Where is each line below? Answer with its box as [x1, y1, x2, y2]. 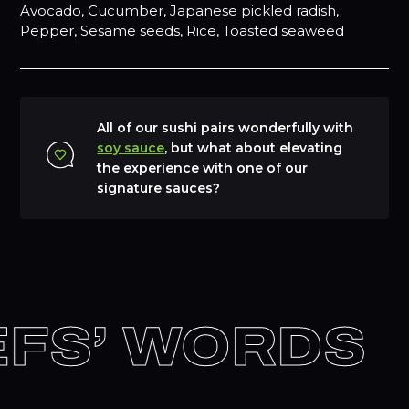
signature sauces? [97, 179, 221, 196]
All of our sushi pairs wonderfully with [97, 119, 354, 136]
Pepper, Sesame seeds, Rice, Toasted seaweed [20, 21, 345, 39]
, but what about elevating [164, 139, 343, 156]
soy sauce [97, 139, 165, 156]
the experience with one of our [97, 159, 309, 176]
